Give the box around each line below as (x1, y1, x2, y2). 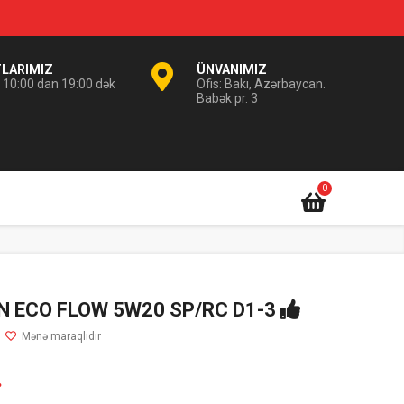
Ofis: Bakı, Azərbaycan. (197, 77, 326, 91)
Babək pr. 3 (197, 91, 258, 106)
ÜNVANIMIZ (197, 62, 267, 77)
